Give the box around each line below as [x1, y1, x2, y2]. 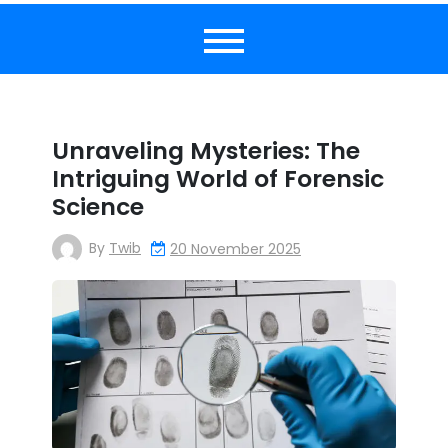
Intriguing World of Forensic [52, 162, 384, 195]
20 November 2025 [170, 239, 301, 259]
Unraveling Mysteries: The [52, 134, 360, 167]
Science [52, 190, 144, 223]
